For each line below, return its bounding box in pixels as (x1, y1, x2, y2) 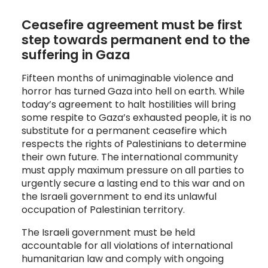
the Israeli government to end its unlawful (21, 189, 217, 203)
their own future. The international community (21, 150, 238, 164)
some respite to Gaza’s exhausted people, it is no (21, 110, 251, 124)
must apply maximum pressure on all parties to (21, 163, 244, 177)
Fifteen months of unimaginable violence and (21, 71, 233, 85)
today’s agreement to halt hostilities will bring (21, 97, 236, 111)
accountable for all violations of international (21, 238, 233, 252)
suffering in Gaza (21, 45, 130, 64)
